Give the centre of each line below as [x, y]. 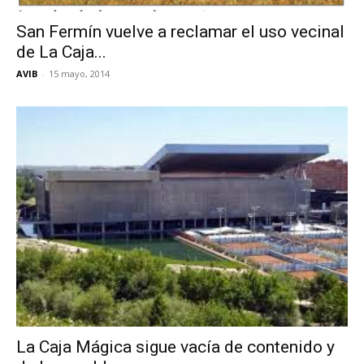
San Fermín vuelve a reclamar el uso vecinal [180, 31]
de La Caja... [61, 52]
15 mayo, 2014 [79, 73]
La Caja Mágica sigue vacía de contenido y [175, 347]
